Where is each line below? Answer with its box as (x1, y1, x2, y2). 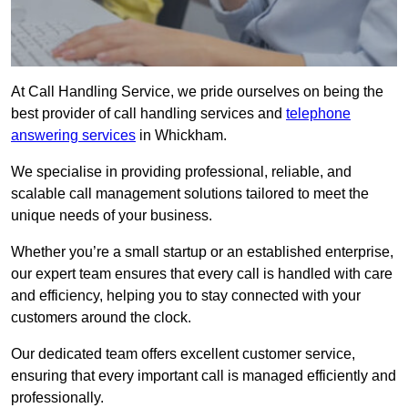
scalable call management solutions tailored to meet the (11, 186, 369, 202)
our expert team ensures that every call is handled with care (11, 266, 393, 282)
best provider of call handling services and (11, 106, 286, 122)
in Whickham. (136, 127, 227, 144)
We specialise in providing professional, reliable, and (11, 164, 352, 180)
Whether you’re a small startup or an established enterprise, (11, 244, 393, 260)
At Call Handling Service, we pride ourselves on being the (11, 84, 383, 100)
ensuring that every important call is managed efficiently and (11, 368, 396, 384)
